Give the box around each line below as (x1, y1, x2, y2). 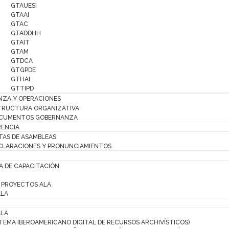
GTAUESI (10, 2, 37, 9)
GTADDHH (10, 30, 41, 37)
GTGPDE (10, 66, 36, 74)
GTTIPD (10, 85, 34, 92)
